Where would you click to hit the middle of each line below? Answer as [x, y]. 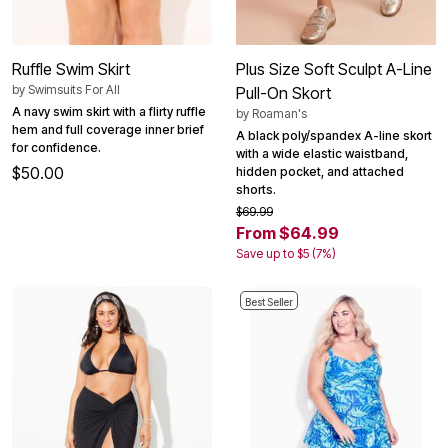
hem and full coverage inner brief [108, 129]
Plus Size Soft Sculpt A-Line [334, 68]
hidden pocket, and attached [320, 171]
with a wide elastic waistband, [322, 153]
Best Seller [269, 302]
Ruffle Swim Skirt [71, 68]
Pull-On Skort [283, 92]
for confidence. [56, 147]
